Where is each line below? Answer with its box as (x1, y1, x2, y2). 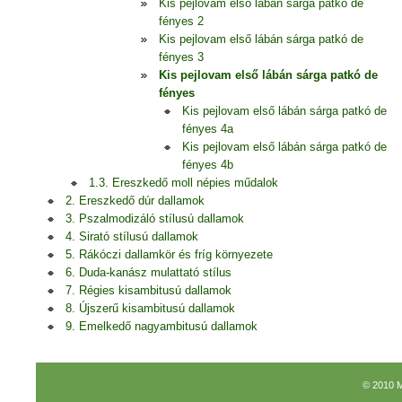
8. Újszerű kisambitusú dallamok (66, 301, 235, 315)
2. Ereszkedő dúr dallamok (66, 194, 205, 207)
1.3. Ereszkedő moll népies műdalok (89, 176, 278, 189)
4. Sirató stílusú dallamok (66, 230, 198, 243)
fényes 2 (159, 14, 204, 28)
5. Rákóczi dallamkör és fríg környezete (66, 248, 273, 261)
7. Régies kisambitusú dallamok (66, 284, 232, 297)
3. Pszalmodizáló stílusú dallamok (66, 212, 244, 225)
